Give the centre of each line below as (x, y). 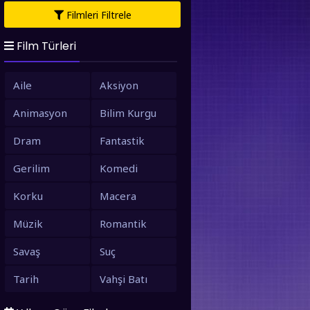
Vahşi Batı (124, 279)
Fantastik (122, 140)
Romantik (123, 224)
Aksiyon (119, 85)
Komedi (119, 168)
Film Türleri (45, 46)
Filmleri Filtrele (97, 15)
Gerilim (31, 168)
